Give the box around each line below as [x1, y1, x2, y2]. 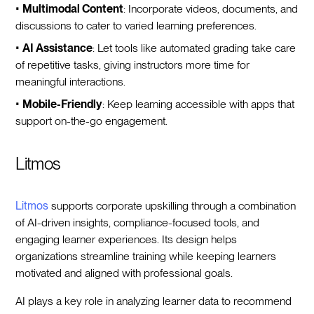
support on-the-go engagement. [15, 114, 168, 128]
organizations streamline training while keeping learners [15, 249, 277, 263]
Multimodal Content [22, 1, 124, 15]
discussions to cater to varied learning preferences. [15, 18, 257, 32]
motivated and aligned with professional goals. [15, 266, 233, 280]
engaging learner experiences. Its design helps [15, 232, 238, 246]
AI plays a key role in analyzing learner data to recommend [15, 294, 292, 308]
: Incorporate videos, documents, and [123, 1, 299, 15]
